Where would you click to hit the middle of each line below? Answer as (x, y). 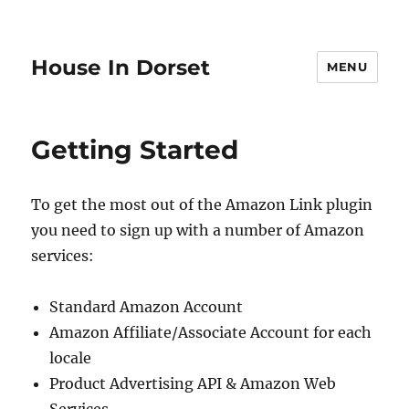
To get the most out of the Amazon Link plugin (202, 204)
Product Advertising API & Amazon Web (193, 383)
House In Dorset (121, 67)
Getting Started (135, 150)
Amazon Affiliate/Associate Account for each (211, 332)
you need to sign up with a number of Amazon (198, 230)
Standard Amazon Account (147, 307)
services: (63, 256)
